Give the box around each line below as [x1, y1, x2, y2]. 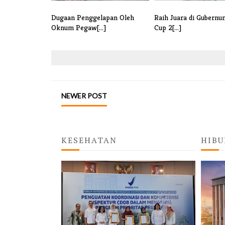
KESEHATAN [61, 135, 117, 146]
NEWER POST [61, 91, 107, 100]
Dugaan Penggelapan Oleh [51, 13, 134, 23]
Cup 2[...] [154, 23, 181, 33]
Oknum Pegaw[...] [51, 23, 106, 33]
